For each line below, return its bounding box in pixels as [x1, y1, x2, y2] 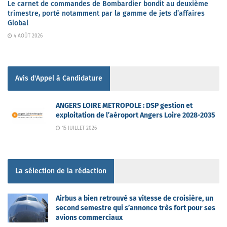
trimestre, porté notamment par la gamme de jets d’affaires [8, 9, 205, 18]
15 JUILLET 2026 [60, 125, 97, 131]
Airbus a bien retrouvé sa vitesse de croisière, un [56, 194, 213, 203]
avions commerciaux [56, 213, 123, 222]
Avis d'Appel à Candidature [15, 73, 102, 83]
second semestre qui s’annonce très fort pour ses [56, 203, 215, 212]
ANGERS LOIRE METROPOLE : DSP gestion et [56, 101, 193, 110]
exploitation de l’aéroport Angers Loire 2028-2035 [56, 110, 215, 120]
